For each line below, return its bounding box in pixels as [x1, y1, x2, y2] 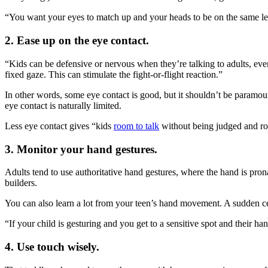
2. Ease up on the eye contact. [5, 34, 149, 47]
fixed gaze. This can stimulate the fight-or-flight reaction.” [5, 69, 223, 80]
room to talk [114, 120, 159, 131]
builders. [5, 178, 37, 188]
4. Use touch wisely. [5, 240, 99, 253]
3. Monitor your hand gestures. [5, 142, 157, 156]
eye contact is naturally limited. [5, 100, 121, 111]
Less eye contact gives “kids [5, 120, 114, 131]
